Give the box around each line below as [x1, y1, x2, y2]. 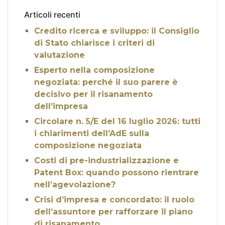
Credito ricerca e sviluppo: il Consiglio [34, 26, 199, 36]
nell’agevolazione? [34, 179, 116, 189]
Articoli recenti [24, 9, 80, 20]
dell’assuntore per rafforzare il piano [34, 206, 193, 216]
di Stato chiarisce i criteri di [34, 38, 155, 48]
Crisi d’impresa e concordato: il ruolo [34, 194, 194, 204]
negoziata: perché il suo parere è [34, 77, 178, 87]
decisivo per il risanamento [34, 89, 153, 99]
